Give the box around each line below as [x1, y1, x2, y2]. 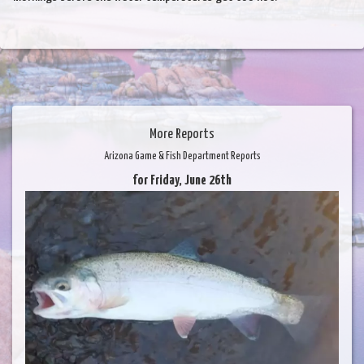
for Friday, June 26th [132, 173, 232, 188]
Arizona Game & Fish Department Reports [103, 150, 261, 162]
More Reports [149, 127, 214, 141]
